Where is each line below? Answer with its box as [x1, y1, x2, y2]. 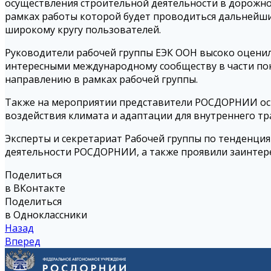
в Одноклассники [5, 208, 87, 222]
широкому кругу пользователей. [5, 23, 161, 37]
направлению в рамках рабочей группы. [5, 73, 198, 87]
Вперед [5, 235, 41, 249]
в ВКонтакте [5, 181, 65, 195]
